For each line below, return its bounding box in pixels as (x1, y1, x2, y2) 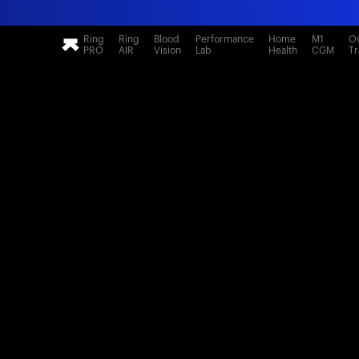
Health (268, 46, 297, 55)
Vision (154, 46, 181, 55)
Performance (196, 34, 254, 44)
